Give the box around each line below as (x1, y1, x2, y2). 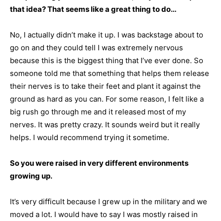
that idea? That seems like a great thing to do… (10, 4, 177, 14)
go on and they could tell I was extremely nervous (10, 43, 183, 52)
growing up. (10, 171, 52, 181)
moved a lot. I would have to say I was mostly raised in (10, 210, 198, 219)
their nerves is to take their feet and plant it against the (10, 81, 201, 91)
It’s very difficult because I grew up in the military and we (10, 197, 207, 206)
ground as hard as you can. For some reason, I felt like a (10, 94, 204, 104)
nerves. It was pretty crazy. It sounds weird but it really (10, 120, 200, 129)
